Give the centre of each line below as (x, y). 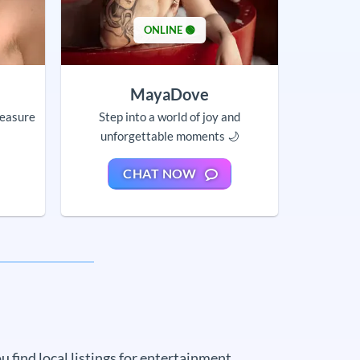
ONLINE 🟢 (170, 30)
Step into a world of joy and (170, 116)
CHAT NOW (160, 176)
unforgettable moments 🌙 (170, 135)
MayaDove (170, 94)
